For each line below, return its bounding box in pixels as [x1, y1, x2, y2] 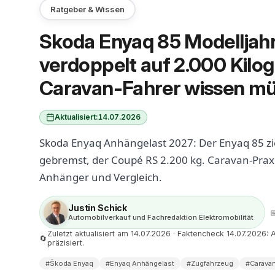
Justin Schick [68, 203, 128, 213]
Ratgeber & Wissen [50, 4, 125, 14]
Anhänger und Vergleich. [39, 170, 162, 184]
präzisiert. [47, 238, 84, 247]
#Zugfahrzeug [187, 259, 233, 268]
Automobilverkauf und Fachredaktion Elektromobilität [68, 213, 254, 222]
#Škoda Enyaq [45, 259, 93, 268]
